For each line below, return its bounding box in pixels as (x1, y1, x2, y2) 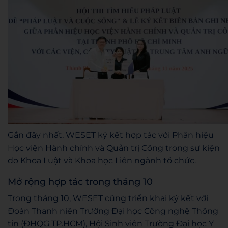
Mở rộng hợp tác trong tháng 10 (8, 176, 153, 188)
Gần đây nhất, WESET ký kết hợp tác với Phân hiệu (8, 130, 214, 140)
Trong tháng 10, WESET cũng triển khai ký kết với (8, 193, 208, 204)
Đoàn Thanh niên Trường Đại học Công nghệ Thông (8, 206, 218, 216)
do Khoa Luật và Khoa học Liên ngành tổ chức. (8, 156, 196, 166)
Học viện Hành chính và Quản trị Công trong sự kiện (8, 143, 220, 153)
